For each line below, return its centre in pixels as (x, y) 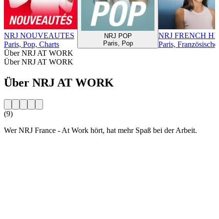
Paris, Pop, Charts (32, 44)
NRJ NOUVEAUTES (39, 35)
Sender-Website (28, 147)
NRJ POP (118, 36)
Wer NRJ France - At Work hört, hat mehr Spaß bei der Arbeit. (100, 130)
